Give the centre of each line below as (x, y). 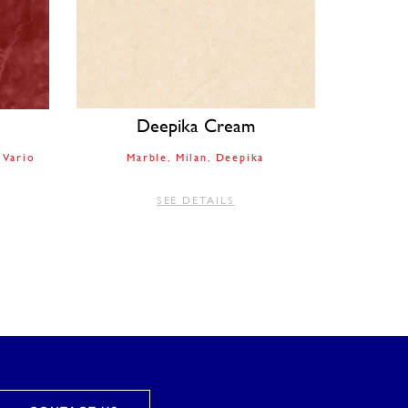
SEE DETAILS (195, 200)
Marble (148, 158)
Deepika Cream (195, 126)
